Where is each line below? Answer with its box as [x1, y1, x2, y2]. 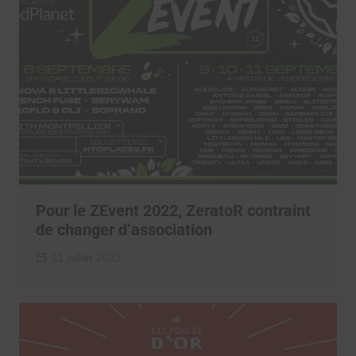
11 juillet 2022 [50, 250, 122, 265]
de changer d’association [35, 220, 212, 240]
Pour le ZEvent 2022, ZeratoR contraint [35, 201, 311, 221]
